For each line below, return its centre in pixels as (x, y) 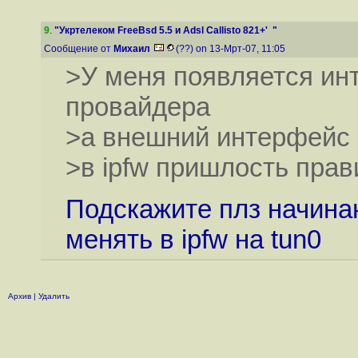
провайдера (137, 107)
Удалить (54, 296)
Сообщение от (79, 49)
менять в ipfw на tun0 (193, 239)
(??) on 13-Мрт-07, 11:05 (232, 49)
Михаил (132, 49)
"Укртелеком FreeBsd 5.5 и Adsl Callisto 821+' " (166, 30)
